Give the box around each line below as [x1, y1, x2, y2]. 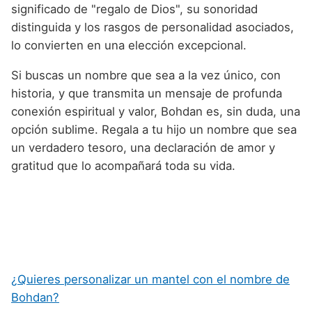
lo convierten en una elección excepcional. [11, 38, 247, 52]
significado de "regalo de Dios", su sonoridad [11, 1, 258, 16]
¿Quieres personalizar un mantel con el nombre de [11, 272, 290, 287]
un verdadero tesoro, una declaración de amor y [11, 140, 275, 155]
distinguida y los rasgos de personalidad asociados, [11, 19, 294, 34]
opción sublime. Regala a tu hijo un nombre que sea [11, 122, 297, 136]
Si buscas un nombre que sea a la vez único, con [11, 68, 281, 82]
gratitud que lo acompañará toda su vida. [11, 158, 235, 173]
